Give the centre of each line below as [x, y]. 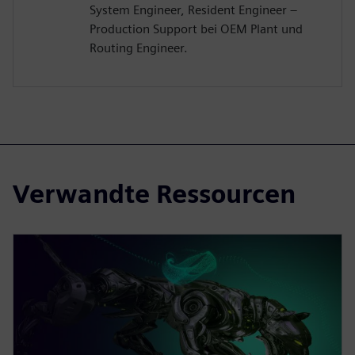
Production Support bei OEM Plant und [196, 29]
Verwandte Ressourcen [154, 194]
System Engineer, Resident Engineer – [193, 10]
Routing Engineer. [139, 48]
